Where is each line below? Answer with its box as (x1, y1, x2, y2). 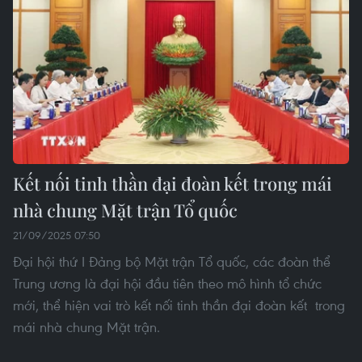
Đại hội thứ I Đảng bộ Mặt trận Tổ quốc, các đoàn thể (13, 251, 330, 271)
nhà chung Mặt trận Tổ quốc (13, 197, 238, 222)
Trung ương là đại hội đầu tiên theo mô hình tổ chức (13, 273, 322, 293)
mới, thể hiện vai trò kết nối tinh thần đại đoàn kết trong (13, 295, 345, 314)
